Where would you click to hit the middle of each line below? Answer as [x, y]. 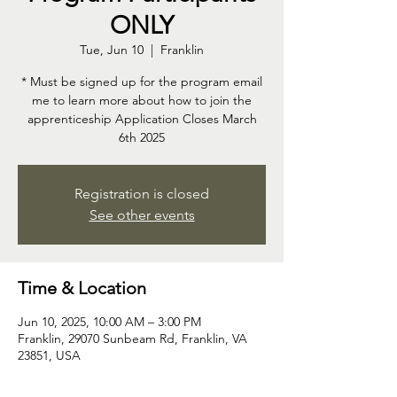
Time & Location [82, 288]
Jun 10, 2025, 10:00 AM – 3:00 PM [109, 322]
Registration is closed [142, 194]
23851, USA [49, 356]
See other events [142, 215]
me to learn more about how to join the [142, 101]
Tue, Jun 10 [112, 50]
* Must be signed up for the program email [142, 82]
